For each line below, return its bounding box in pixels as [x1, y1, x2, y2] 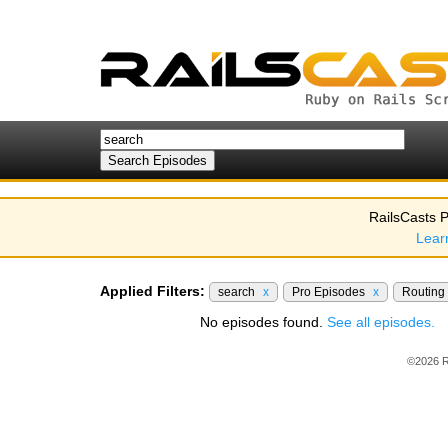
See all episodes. [327, 314, 435, 330]
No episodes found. [200, 314, 327, 330]
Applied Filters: [100, 283, 205, 299]
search [218, 285, 258, 299]
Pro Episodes [292, 285, 368, 299]
